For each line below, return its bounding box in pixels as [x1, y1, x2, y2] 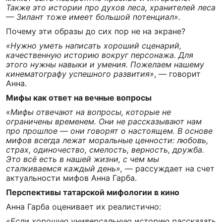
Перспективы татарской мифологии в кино [6, 187, 179, 197]
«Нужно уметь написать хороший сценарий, [6, 41, 181, 51]
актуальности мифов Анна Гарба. [6, 173, 137, 183]
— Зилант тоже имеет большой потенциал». [6, 12, 180, 22]
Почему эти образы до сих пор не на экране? [6, 26, 188, 36]
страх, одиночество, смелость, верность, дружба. [6, 145, 204, 155]
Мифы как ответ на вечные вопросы [6, 93, 152, 103]
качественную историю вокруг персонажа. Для [6, 50, 193, 60]
